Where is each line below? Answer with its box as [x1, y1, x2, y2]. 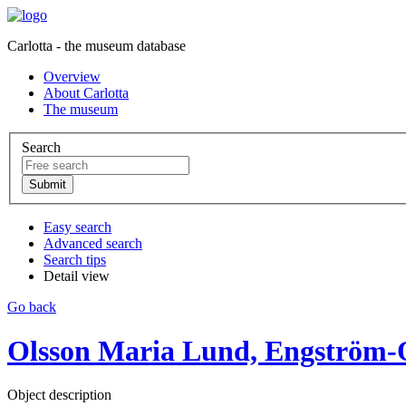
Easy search [43, 218, 111, 235]
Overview [43, 69, 101, 84]
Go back [7, 298, 56, 314]
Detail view [43, 267, 110, 284]
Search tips [43, 251, 106, 267]
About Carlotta [43, 85, 129, 101]
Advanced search [43, 235, 142, 251]
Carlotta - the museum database [7, 38, 186, 53]
